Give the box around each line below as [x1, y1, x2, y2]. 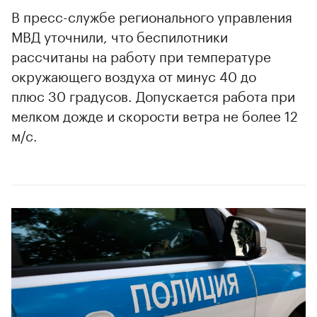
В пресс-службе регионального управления [11, 4, 292, 26]
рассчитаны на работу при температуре [11, 44, 271, 66]
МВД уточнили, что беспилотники [11, 24, 228, 46]
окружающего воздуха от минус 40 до [11, 64, 256, 86]
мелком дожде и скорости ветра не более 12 [11, 103, 298, 125]
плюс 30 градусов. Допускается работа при [11, 83, 295, 105]
